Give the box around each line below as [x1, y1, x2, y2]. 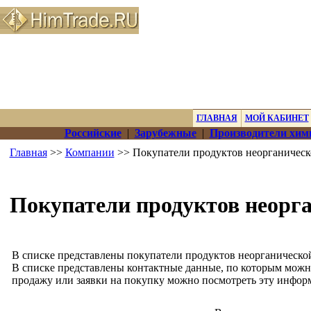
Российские [64, 127, 121, 139]
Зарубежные [134, 127, 196, 139]
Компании [65, 146, 115, 158]
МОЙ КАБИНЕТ [244, 113, 309, 123]
